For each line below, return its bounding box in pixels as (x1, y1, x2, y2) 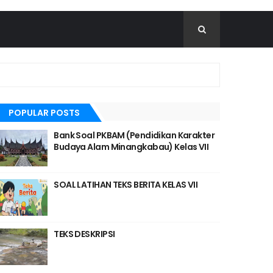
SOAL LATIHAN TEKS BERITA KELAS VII (54, 179, 198, 191)
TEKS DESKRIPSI (54, 228, 115, 240)
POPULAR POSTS (9, 107, 80, 119)
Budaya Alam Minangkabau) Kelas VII (54, 141, 209, 153)
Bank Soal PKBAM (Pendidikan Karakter (54, 129, 215, 141)
